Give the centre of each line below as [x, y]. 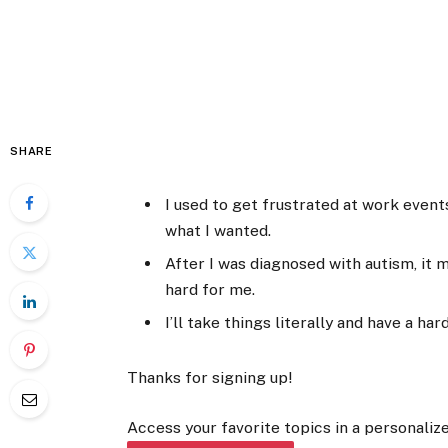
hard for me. [210, 290]
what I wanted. [218, 231]
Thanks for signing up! [210, 377]
